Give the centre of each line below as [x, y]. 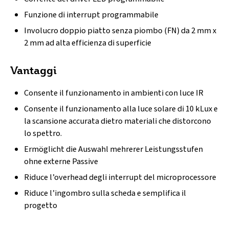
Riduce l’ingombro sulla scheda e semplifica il [105, 193]
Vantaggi [33, 70]
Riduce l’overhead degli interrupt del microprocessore [120, 177]
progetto [41, 205]
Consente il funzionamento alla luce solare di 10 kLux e [121, 109]
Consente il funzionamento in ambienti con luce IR [114, 93]
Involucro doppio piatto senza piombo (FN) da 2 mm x [120, 31]
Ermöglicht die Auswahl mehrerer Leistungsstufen [114, 149]
